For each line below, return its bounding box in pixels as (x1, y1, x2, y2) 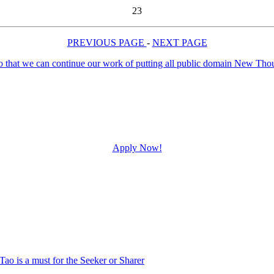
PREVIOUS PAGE (67, 37, 147, 48)
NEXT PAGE (152, 37, 207, 48)
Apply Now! (112, 142, 162, 153)
